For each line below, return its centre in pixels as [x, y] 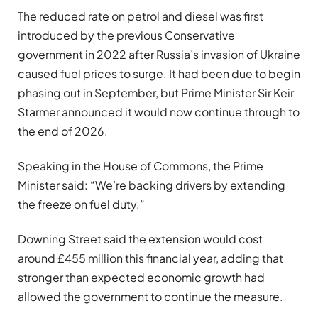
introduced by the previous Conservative [126, 35]
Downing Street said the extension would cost [140, 239]
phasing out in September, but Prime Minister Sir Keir [156, 92]
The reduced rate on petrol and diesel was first [141, 16]
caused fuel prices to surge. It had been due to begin [159, 73]
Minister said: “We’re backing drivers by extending [152, 185]
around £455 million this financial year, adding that [150, 258]
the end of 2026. [63, 131]
